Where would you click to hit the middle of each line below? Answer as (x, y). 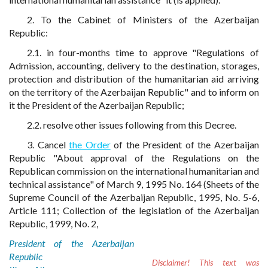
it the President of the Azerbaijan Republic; (97, 105)
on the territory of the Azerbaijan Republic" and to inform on (134, 92)
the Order (90, 144)
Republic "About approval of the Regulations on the (134, 158)
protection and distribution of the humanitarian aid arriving (134, 79)
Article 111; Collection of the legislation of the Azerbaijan (134, 210)
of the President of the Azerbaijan (185, 144)
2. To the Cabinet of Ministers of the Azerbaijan (143, 19)
